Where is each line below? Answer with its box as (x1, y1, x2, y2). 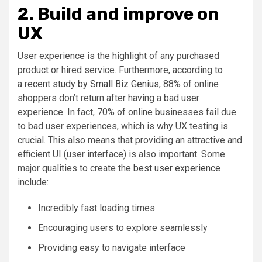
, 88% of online (159, 78, 219, 89)
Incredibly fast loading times (38, 202, 155, 213)
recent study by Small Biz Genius (25, 78, 159, 89)
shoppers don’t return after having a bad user (18, 92, 199, 104)
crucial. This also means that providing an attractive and (18, 134, 242, 146)
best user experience (133, 162, 220, 174)
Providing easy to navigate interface (38, 242, 185, 253)
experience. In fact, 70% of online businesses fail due (18, 106, 236, 118)
